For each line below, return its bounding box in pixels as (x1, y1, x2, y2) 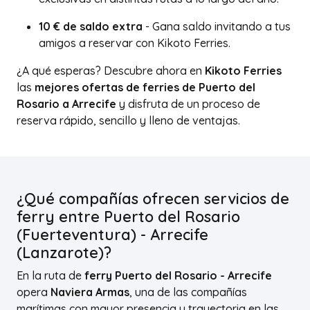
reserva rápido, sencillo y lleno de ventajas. (17, 113, 240, 127)
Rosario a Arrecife (17, 97, 116, 111)
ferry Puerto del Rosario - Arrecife (84, 268, 272, 282)
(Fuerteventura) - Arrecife (17, 225, 208, 244)
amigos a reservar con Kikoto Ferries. (39, 36, 230, 50)
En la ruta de (17, 268, 84, 282)
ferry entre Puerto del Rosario (17, 207, 240, 226)
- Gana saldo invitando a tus (143, 19, 291, 33)
